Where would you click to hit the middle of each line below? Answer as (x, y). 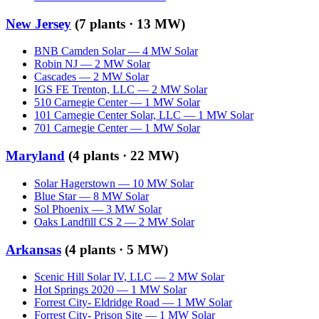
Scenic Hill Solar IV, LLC (93, 277)
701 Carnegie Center (81, 128)
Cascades (55, 77)
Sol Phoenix (62, 209)
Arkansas (33, 249)
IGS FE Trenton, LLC (84, 90)
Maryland (35, 156)
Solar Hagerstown (75, 183)
